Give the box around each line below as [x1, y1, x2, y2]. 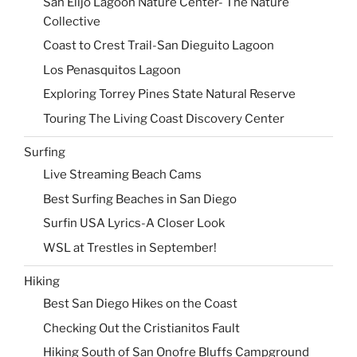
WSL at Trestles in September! [43, 240, 217, 255]
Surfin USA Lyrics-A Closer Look [43, 216, 225, 231]
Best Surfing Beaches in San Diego [43, 191, 237, 206]
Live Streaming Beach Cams [43, 167, 202, 182]
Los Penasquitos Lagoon [43, 62, 181, 77]
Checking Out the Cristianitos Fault [43, 320, 240, 335]
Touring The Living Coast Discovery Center [43, 111, 284, 126]
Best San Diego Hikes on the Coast [43, 296, 237, 312]
